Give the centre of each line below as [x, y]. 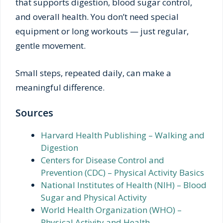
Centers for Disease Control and [103, 160]
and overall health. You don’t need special [97, 17]
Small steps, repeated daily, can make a [93, 73]
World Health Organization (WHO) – [111, 210]
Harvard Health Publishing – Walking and [123, 135]
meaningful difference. [60, 87]
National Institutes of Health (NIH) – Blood [124, 185]
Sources [34, 113]
